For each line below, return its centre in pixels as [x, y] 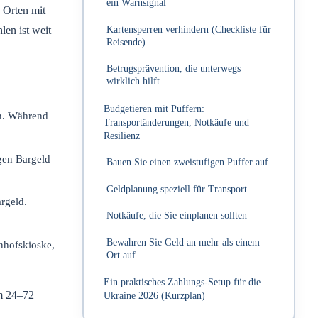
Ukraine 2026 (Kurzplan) [154, 296]
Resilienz [121, 135]
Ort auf [121, 255]
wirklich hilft [133, 82]
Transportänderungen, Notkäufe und [176, 122]
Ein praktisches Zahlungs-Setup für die [182, 282]
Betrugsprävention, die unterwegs [174, 69]
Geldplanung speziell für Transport [177, 189]
